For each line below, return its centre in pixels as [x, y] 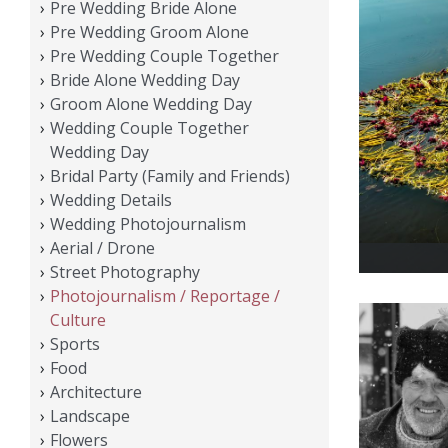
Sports [75, 343]
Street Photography [125, 271]
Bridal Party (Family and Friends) [170, 175]
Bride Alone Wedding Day [145, 79]
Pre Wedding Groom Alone [149, 31]
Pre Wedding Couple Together [164, 55]
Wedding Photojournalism [148, 223]
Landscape [90, 415]
